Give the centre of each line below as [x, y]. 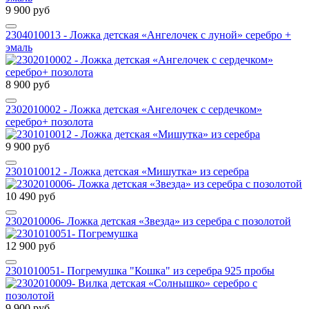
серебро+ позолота [49, 122]
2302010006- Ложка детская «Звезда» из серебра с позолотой [148, 221]
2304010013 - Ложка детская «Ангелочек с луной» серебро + [148, 35]
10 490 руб [30, 197]
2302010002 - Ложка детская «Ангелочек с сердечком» [134, 110]
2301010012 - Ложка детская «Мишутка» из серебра [127, 172]
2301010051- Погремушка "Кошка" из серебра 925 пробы [140, 271]
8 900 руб [28, 85]
